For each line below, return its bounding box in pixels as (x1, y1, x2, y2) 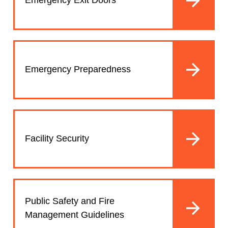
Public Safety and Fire (25, 195, 115, 206)
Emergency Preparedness (25, 64, 131, 75)
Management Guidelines (25, 209, 124, 220)
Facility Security (25, 133, 89, 144)
